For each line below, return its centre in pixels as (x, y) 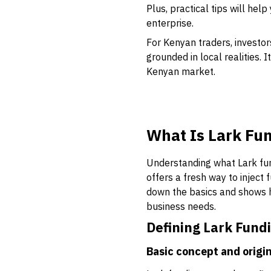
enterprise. (170, 23)
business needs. (181, 206)
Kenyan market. (181, 71)
